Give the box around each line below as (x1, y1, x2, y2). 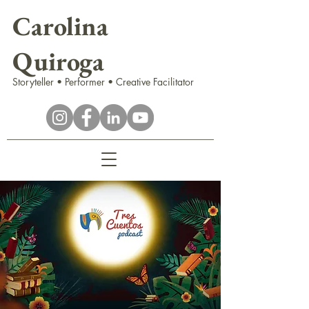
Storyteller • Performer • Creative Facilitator (12, 75, 194, 88)
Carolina (12, 9, 108, 43)
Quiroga (12, 44, 104, 78)
